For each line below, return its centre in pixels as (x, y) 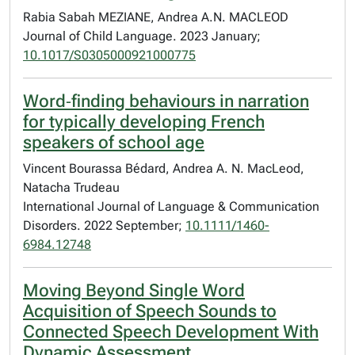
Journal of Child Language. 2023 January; (142, 36)
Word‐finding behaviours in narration (166, 101)
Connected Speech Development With (171, 332)
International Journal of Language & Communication (171, 206)
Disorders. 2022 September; (104, 225)
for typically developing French (144, 122)
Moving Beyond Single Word (134, 290)
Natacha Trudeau (71, 187)
